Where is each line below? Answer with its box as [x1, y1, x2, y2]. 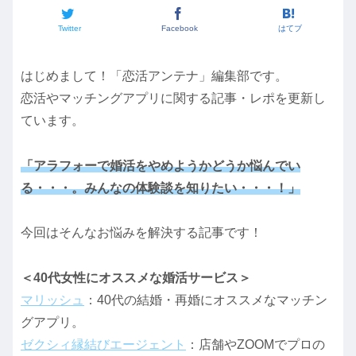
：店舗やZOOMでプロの [186, 338, 325, 352]
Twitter [57, 24, 81, 33]
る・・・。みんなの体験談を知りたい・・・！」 [21, 180, 300, 195]
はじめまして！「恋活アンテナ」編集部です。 [21, 68, 288, 83]
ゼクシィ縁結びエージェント [21, 338, 186, 352]
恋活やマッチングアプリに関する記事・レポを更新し [21, 91, 326, 105]
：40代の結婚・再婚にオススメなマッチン [84, 293, 327, 308]
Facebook [161, 24, 198, 33]
